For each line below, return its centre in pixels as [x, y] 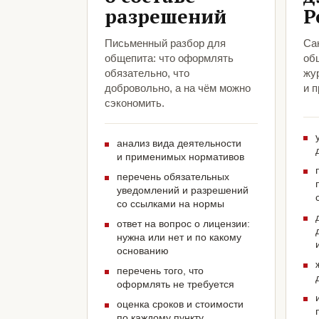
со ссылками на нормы [171, 204]
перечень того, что [160, 271]
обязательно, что [147, 73]
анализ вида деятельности [179, 143]
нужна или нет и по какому [179, 237]
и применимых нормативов [181, 157]
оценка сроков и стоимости [180, 304]
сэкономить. [135, 103]
